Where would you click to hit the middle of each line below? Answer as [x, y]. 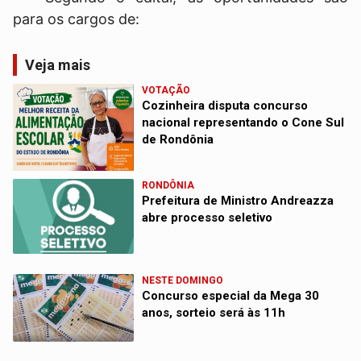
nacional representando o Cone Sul [243, 123]
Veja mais [58, 65]
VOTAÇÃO [166, 91]
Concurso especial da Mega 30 [231, 296]
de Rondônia [178, 140]
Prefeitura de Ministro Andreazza [238, 201]
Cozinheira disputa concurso [225, 106]
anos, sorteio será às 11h [214, 313]
